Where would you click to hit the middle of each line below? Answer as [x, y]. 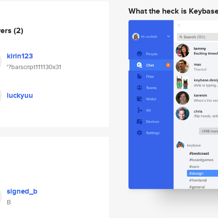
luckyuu [20, 95]
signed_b [22, 191]
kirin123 [20, 56]
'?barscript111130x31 [34, 67]
